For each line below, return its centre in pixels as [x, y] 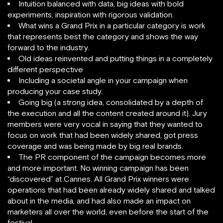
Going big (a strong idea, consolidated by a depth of [111, 102]
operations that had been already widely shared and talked [111, 190]
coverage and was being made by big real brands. [95, 146]
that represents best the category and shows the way [103, 36]
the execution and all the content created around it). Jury [107, 113]
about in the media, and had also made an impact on [99, 201]
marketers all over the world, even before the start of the [108, 212]
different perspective [45, 69]
